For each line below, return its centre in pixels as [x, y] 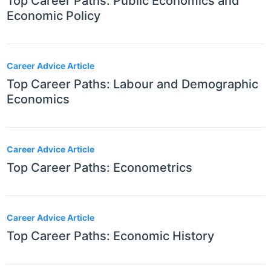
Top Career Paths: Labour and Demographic [132, 84]
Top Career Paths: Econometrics [100, 168]
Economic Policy [54, 16]
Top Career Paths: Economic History [110, 236]
